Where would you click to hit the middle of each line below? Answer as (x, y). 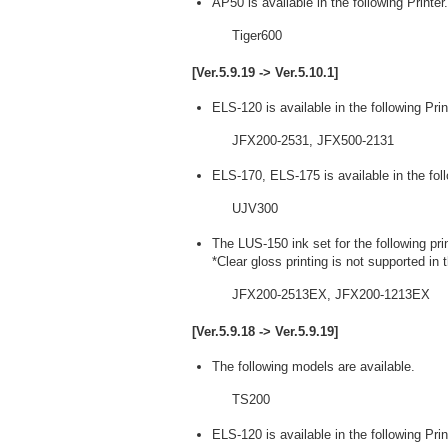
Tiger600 (257, 35)
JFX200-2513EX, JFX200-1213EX (331, 294)
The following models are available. (313, 366)
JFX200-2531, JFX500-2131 (313, 140)
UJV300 (255, 208)
